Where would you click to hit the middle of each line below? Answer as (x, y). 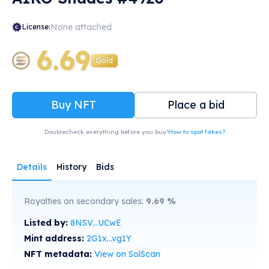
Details (32, 167)
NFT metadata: (59, 254)
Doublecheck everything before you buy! (106, 132)
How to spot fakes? (196, 132)
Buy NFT (73, 105)
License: (36, 27)
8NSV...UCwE (96, 223)
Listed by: (47, 223)
